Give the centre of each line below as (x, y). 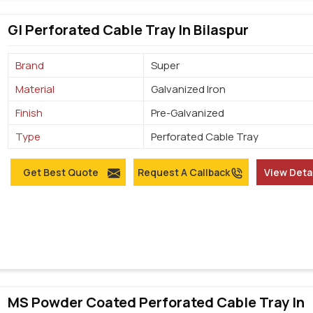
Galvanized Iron (189, 89)
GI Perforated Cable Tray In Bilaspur (129, 30)
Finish (29, 113)
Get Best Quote (60, 173)
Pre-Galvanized (188, 113)
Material (35, 89)
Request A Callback (183, 173)
